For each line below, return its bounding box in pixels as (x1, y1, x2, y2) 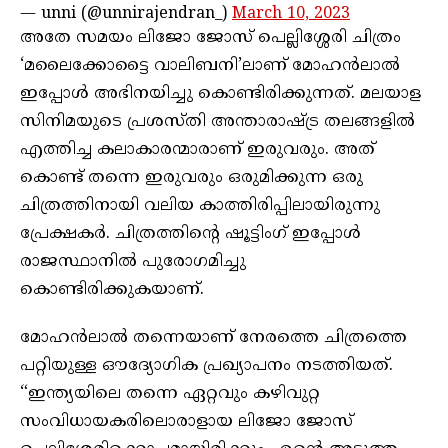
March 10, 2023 (232, 3, 350, 24)
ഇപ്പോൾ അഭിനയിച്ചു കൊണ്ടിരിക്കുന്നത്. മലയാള (20, 82, 421, 105)
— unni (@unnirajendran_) (20, 3, 232, 24)
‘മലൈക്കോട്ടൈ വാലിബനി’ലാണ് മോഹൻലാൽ (20, 54, 400, 77)
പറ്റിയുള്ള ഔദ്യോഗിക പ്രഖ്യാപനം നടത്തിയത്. (20, 354, 393, 377)
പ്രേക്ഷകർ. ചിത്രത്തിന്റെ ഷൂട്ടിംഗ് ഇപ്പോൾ (20, 222, 361, 245)
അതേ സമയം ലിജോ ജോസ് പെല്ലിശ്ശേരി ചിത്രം (20, 26, 401, 49)
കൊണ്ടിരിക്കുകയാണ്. (20, 278, 204, 301)
